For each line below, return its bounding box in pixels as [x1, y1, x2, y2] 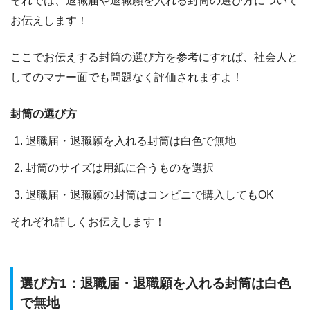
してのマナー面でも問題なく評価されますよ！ [10, 71, 243, 84]
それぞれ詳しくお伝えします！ [10, 216, 165, 228]
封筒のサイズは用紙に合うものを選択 [26, 162, 215, 174]
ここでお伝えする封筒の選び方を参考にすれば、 [10, 51, 254, 64]
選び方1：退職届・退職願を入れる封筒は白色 [20, 276, 291, 291]
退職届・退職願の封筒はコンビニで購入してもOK [26, 189, 275, 201]
